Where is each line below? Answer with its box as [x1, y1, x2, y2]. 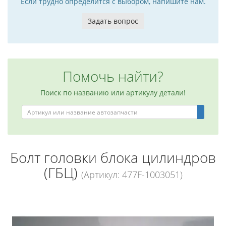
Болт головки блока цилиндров [10, 148, 216, 167]
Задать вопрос [88, 16, 138, 26]
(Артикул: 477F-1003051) [81, 168, 183, 181]
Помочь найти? [63, 67, 163, 86]
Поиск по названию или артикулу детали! [40, 88, 186, 97]
